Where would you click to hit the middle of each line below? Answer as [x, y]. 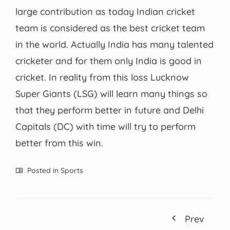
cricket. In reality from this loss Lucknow [102, 77]
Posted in [43, 170]
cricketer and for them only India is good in [109, 61]
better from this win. [59, 143]
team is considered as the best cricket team [110, 28]
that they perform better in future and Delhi [110, 110]
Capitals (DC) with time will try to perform [106, 126]
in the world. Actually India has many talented [114, 44]
